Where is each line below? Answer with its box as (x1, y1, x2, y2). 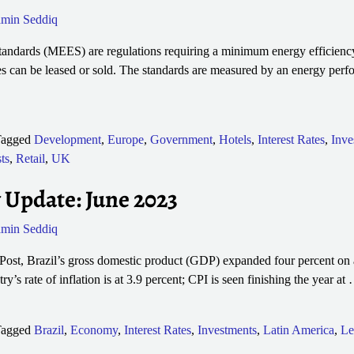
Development (33, 133, 101, 147)
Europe (107, 133, 144, 147)
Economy (70, 322, 118, 337)
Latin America (262, 322, 334, 337)
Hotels (218, 133, 251, 147)
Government (149, 133, 213, 147)
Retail (15, 152, 45, 166)
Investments (197, 322, 257, 337)
